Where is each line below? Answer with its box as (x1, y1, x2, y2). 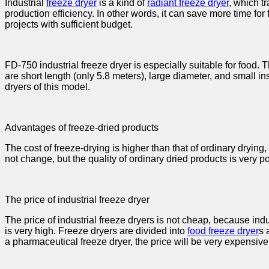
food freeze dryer (187, 225, 259, 236)
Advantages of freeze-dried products (5, 122, 159, 133)
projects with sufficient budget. (5, 19, 133, 29)
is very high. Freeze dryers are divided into (5, 225, 187, 236)
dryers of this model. (5, 81, 90, 92)
